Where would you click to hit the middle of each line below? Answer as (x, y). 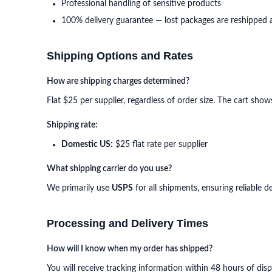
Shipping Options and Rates (120, 56)
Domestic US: (87, 144)
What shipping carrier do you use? (109, 169)
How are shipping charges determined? (118, 81)
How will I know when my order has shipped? (130, 249)
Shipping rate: (72, 125)
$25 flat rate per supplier (160, 144)
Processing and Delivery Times (127, 223)
